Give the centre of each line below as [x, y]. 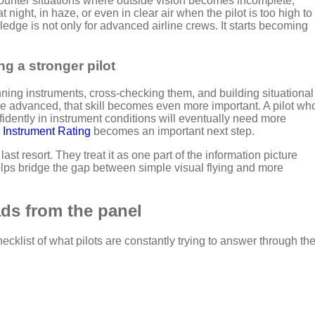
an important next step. [198, 131]
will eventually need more [223, 118]
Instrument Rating [47, 131]
